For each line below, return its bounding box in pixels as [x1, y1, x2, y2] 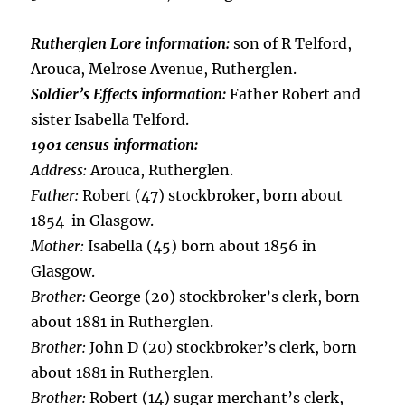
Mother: [31, 237, 85, 255]
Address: [31, 161, 88, 179]
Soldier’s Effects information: [31, 85, 231, 103]
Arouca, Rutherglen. [87, 161, 234, 179]
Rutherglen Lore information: [31, 34, 234, 52]
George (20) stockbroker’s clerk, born [86, 287, 361, 306]
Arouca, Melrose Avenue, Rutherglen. [31, 60, 297, 78]
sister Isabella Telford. [31, 110, 190, 128]
